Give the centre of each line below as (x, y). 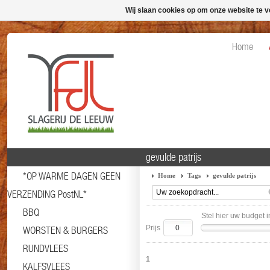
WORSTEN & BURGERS (65, 230)
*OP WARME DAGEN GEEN (72, 176)
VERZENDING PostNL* (47, 194)
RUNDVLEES (46, 248)
